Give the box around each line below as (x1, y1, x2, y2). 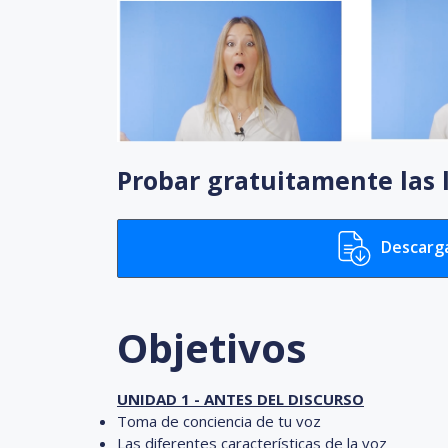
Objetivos (117, 319, 307, 375)
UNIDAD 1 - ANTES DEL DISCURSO (117, 388, 364, 409)
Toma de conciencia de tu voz (117, 410, 321, 431)
